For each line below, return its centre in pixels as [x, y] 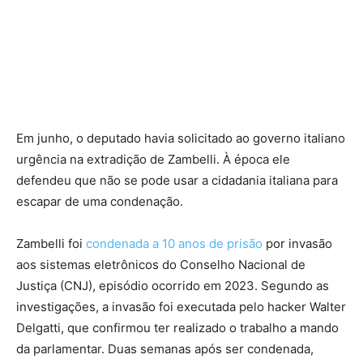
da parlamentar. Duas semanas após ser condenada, [165, 349]
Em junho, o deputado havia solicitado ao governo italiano [181, 139]
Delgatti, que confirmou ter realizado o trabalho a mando [177, 328]
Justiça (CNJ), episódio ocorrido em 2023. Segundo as [173, 286]
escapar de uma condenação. [100, 202]
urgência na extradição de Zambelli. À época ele [153, 160]
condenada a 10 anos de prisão [174, 244]
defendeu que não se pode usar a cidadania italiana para [177, 181]
